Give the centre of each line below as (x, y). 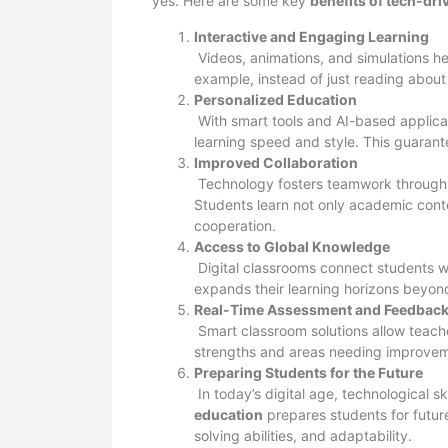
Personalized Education (275, 99)
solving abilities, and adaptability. (303, 435)
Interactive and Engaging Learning (311, 36)
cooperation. (235, 225)
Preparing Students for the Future (308, 372)
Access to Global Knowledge (292, 246)
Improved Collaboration (276, 162)
